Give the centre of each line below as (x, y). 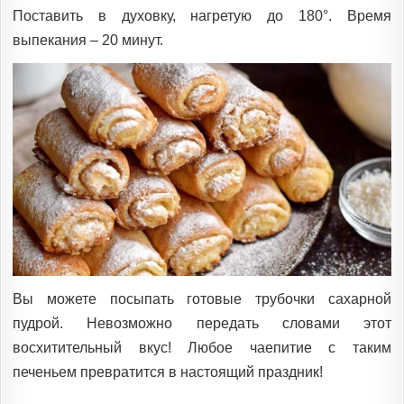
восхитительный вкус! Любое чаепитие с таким (202, 347)
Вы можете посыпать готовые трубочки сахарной (202, 298)
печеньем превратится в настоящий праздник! (168, 372)
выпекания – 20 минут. (88, 40)
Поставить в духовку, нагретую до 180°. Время (202, 15)
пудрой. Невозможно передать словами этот (202, 323)
